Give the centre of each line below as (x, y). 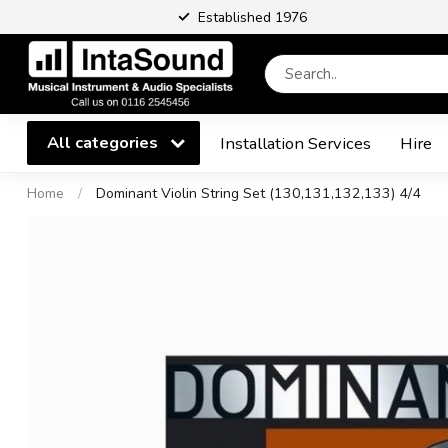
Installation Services (295, 143)
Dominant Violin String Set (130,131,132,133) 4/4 (258, 193)
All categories (104, 142)
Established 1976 (252, 17)
